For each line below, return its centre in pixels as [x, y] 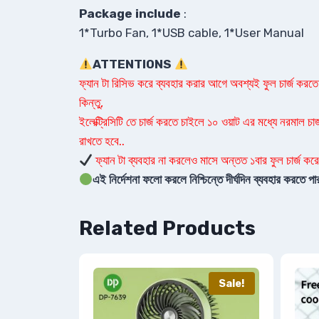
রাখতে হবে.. [102, 141]
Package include [130, 14]
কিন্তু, [91, 103]
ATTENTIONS [134, 64]
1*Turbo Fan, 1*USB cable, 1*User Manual [192, 33]
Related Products [167, 229]
